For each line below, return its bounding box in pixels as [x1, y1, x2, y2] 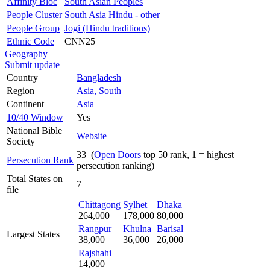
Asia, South [77, 85, 121, 96]
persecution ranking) [77, 160, 154, 171]
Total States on [7, 173, 63, 184]
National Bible [7, 125, 62, 136]
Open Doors [94, 149, 141, 160]
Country [7, 72, 38, 83]
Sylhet [123, 199, 147, 210]
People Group [7, 22, 60, 33]
